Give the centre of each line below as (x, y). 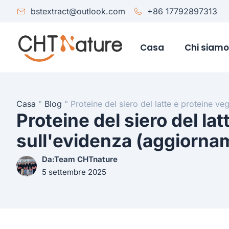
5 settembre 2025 (74, 172)
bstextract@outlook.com (78, 11)
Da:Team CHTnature (80, 159)
